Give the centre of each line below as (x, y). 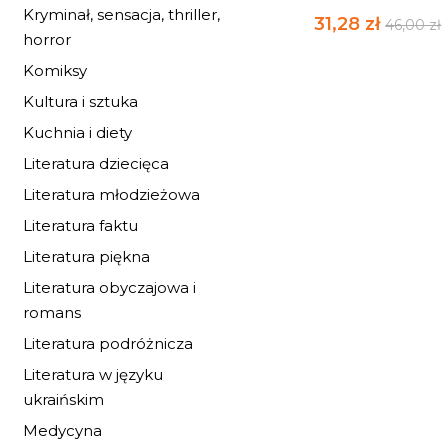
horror (47, 39)
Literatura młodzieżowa (111, 194)
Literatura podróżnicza (108, 343)
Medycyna (62, 430)
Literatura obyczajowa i (109, 287)
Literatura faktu (80, 225)
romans (52, 312)
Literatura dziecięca (96, 163)
